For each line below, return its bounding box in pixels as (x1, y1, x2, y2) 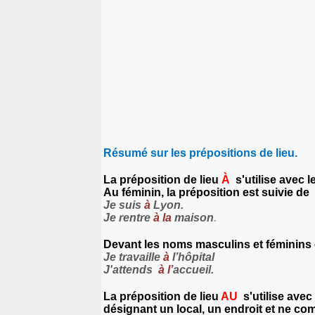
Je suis (103, 198, 144, 211)
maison (172, 211, 214, 224)
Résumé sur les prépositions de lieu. (103, 146, 297, 159)
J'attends (103, 263, 155, 276)
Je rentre (103, 211, 153, 224)
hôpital (178, 250, 214, 263)
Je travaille (103, 250, 163, 263)
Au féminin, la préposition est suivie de (103, 186, 309, 198)
